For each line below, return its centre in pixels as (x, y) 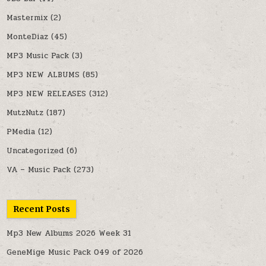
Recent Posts (42, 209)
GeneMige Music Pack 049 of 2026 (75, 252)
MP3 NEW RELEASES (47, 94)
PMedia (21, 132)
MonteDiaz (28, 37)
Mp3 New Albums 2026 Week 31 (69, 233)
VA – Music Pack (39, 170)
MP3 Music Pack (38, 56)
